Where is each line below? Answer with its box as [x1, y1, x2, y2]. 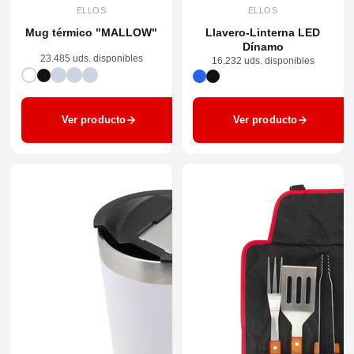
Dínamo [242, 40, 284, 53]
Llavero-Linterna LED [205, 25, 320, 39]
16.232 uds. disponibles [211, 55, 314, 66]
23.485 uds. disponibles [40, 53, 143, 65]
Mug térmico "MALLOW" [25, 25, 157, 39]
